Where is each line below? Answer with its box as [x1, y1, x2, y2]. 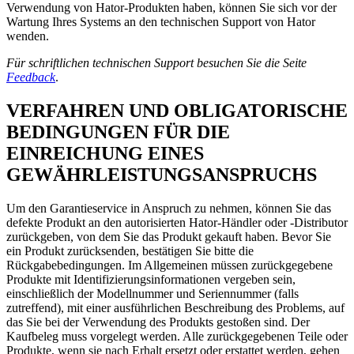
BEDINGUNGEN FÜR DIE [6, 122, 230, 143]
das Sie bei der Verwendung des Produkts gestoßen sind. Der [6, 315, 310, 330]
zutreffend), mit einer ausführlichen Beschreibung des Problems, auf [6, 301, 345, 315]
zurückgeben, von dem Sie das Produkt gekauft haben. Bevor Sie [6, 230, 331, 244]
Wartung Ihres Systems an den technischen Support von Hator [6, 15, 315, 29]
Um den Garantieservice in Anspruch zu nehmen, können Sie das [6, 201, 331, 216]
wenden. [6, 29, 49, 43]
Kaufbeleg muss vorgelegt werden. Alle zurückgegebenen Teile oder [6, 330, 348, 344]
